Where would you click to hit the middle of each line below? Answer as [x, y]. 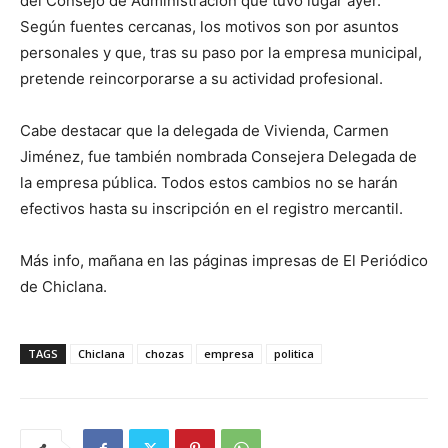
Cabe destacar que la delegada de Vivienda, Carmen [204, 131]
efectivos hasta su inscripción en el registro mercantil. [211, 209]
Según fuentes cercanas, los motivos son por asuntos [209, 27]
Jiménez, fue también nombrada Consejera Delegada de [218, 157]
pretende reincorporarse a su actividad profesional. [201, 79]
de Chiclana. [63, 287]
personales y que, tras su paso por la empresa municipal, [221, 53]
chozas [164, 354]
